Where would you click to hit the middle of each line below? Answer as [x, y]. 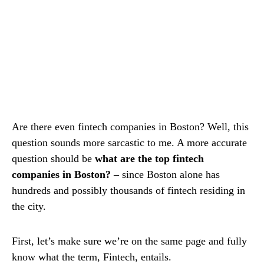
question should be [53, 158]
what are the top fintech [149, 158]
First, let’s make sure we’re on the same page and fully [129, 241]
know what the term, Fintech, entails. [92, 257]
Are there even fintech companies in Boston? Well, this [130, 126]
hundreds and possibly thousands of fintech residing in [128, 190]
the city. [29, 206]
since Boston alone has [171, 174]
